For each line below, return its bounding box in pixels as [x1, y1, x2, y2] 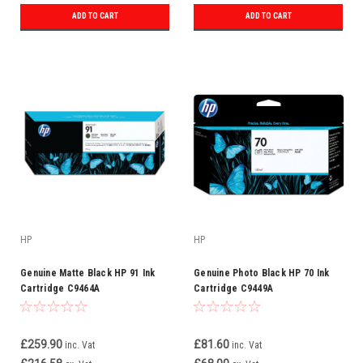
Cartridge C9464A [20, 283, 100, 294]
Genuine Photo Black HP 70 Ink [194, 267, 330, 279]
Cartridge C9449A [194, 283, 273, 294]
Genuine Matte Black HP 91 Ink [20, 267, 156, 279]
